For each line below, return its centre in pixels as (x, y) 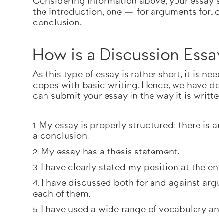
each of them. (63, 194)
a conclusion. (62, 136)
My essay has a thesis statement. (110, 152)
